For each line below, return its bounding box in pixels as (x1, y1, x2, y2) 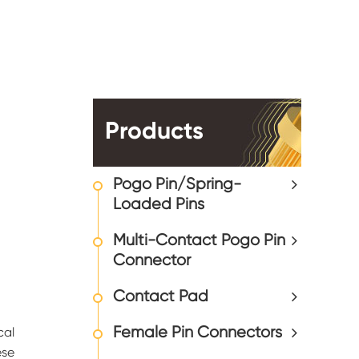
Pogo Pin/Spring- (113, 176, 241, 193)
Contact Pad (113, 288, 208, 305)
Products (105, 120, 204, 144)
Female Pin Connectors (113, 325, 282, 341)
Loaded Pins (113, 196, 204, 213)
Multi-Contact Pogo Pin (113, 232, 285, 249)
